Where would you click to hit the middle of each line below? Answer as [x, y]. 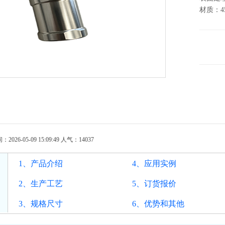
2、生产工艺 [41, 184]
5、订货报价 [154, 184]
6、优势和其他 [158, 204]
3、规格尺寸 [41, 204]
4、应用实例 [154, 163]
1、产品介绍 [41, 163]
